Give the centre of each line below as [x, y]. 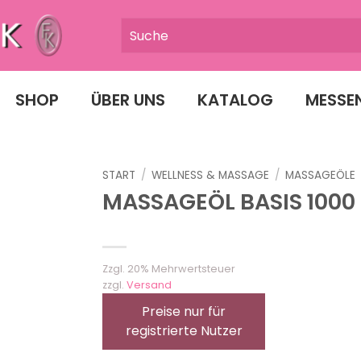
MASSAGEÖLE [321, 175]
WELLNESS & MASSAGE [211, 175]
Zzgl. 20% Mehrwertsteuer [169, 268]
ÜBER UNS [128, 100]
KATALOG [235, 100]
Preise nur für [184, 311]
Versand [149, 284]
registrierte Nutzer [184, 330]
